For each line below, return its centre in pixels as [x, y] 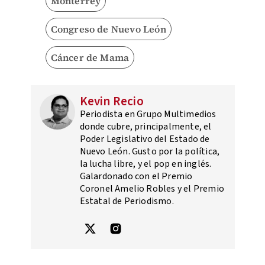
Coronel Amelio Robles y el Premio [152, 189]
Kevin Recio [112, 101]
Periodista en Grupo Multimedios [148, 114]
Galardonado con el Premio [136, 177]
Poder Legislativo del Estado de [145, 139]
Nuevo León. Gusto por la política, [150, 152]
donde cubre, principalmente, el [146, 127]
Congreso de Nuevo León [108, 29]
